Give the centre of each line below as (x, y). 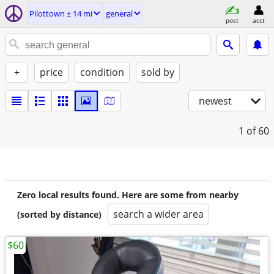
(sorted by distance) (59, 214)
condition (102, 72)
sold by (158, 72)
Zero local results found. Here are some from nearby (128, 195)
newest (215, 101)
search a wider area (158, 214)
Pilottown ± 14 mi (61, 13)
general (119, 13)
